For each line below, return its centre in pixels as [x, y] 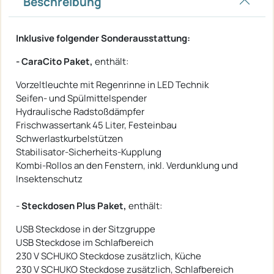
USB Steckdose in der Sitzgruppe [86, 229]
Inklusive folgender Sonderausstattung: [103, 38]
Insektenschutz [49, 179]
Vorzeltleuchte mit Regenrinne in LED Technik [112, 84]
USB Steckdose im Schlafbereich [85, 242]
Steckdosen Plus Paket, [74, 206]
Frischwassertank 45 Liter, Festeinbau [96, 125]
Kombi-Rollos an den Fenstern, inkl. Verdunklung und [127, 165]
